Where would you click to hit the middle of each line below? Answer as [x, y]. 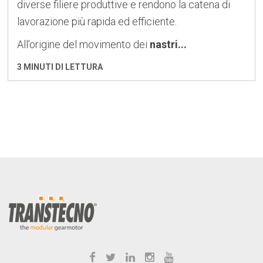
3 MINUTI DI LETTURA [60, 67]
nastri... [167, 44]
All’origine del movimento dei [82, 44]
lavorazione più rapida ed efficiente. [97, 21]
